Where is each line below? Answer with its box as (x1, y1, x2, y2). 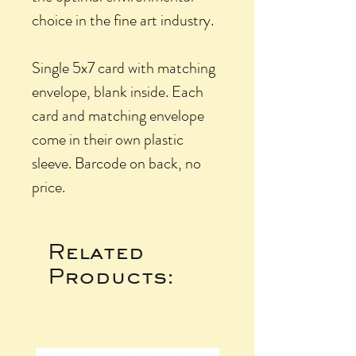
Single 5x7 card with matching (32, 56, 215, 79)
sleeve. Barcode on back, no (32, 151, 201, 175)
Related (48, 238, 144, 264)
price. (32, 175, 65, 199)
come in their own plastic (32, 127, 184, 151)
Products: (48, 262, 174, 288)
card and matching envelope (32, 103, 204, 127)
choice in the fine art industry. (32, 8, 214, 32)
